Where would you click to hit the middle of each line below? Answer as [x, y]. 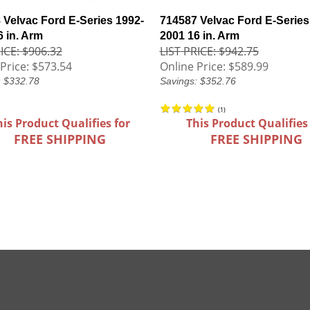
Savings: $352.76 [198, 81]
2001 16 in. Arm [199, 36]
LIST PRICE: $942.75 [209, 51]
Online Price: [192, 66]
